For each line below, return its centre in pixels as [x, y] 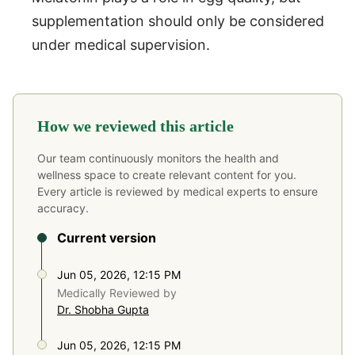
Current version [107, 238]
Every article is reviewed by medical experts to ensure [177, 192]
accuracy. [63, 208]
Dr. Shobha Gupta [103, 310]
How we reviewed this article [136, 126]
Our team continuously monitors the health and [158, 158]
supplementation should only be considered [178, 21]
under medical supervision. [121, 45]
